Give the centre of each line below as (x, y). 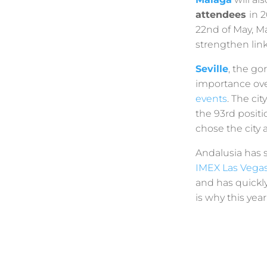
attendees (222, 14)
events (211, 98)
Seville (212, 69)
